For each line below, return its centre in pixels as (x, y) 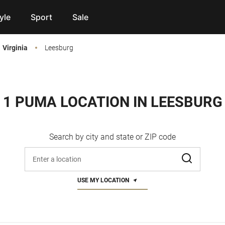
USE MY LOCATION (103, 181)
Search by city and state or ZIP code (113, 137)
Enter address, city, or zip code (78, 153)
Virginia (15, 48)
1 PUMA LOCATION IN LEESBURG (113, 102)
